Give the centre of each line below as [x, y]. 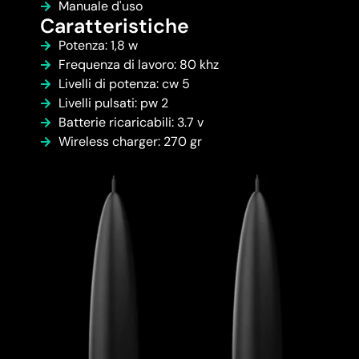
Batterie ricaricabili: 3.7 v [131, 123]
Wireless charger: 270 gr [130, 142]
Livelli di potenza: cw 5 [124, 84]
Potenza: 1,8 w [98, 46]
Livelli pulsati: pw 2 [113, 103]
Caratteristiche [115, 26]
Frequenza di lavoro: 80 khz [138, 65]
